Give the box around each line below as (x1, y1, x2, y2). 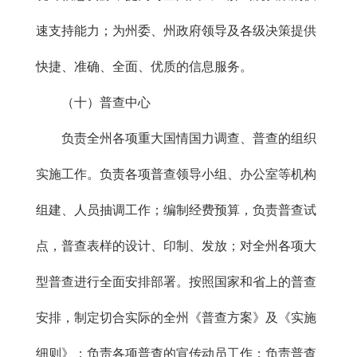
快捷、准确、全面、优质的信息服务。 (36, 60, 253, 73)
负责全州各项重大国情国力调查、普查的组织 (36, 131, 316, 145)
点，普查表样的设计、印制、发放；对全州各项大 (36, 239, 316, 253)
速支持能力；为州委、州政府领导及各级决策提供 (36, 24, 316, 37)
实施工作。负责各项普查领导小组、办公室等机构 (36, 167, 316, 181)
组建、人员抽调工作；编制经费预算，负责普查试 (36, 203, 316, 217)
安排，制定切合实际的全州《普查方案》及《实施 (36, 311, 316, 324)
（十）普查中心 (36, 96, 151, 109)
